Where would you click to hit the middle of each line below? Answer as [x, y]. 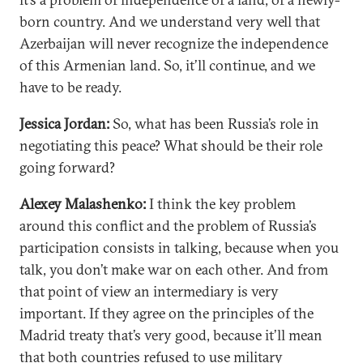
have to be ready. [70, 87]
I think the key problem [221, 204]
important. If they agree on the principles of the [167, 313]
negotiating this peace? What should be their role [171, 145]
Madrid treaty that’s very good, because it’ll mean [171, 335]
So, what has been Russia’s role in [214, 124]
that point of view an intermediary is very [149, 291]
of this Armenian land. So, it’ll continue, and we [167, 65]
